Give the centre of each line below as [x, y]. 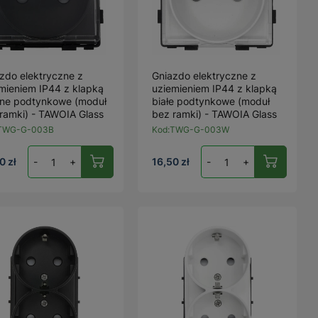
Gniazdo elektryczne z [204, 76]
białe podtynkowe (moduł [211, 101]
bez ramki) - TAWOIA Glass [215, 114]
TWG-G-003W [200, 130]
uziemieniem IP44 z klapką [215, 88]
